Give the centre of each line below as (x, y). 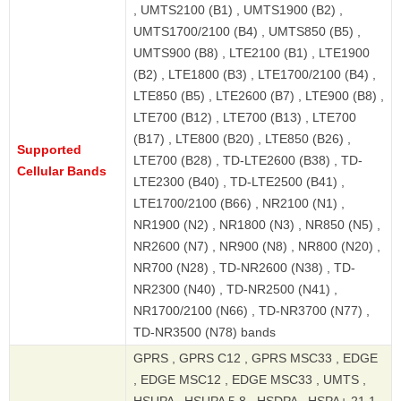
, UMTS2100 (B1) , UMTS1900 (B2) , (238, 10)
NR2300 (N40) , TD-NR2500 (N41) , (235, 290)
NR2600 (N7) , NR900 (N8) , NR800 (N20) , (257, 247)
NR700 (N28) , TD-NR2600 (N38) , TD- (244, 268)
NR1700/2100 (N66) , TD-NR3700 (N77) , (252, 311)
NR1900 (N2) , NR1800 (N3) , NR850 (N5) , (257, 225)
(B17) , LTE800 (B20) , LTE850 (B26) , (242, 139)
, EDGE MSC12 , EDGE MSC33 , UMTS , (250, 380)
